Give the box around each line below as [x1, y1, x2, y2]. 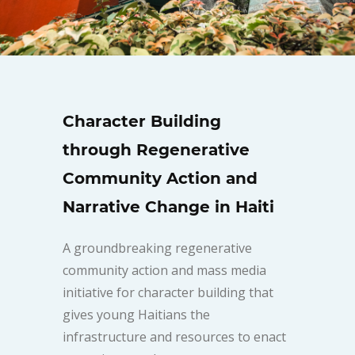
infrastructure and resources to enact [63, 328, 286, 345]
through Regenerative [63, 140, 250, 159]
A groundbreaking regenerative [63, 239, 252, 257]
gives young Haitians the [63, 306, 210, 323]
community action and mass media [63, 261, 266, 279]
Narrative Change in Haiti [63, 197, 274, 216]
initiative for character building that [63, 284, 273, 301]
